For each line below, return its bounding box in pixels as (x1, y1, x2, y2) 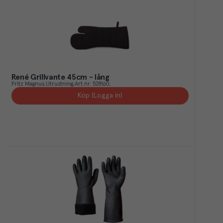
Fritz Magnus (11, 81, 44, 87)
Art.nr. (74, 81, 91, 87)
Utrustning (45, 81, 73, 87)
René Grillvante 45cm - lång (11, 73, 110, 81)
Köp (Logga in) (77, 92, 122, 99)
